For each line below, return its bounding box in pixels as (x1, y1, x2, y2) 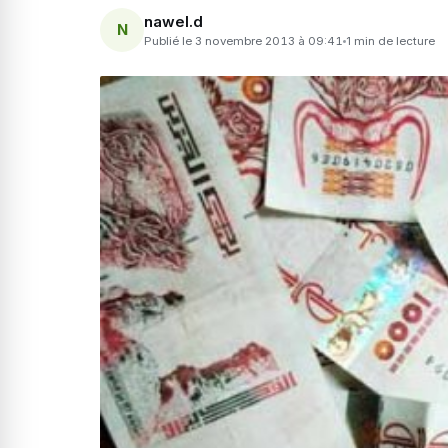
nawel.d (144, 11, 203, 31)
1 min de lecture (346, 33, 435, 48)
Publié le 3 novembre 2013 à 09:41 (144, 33, 343, 48)
